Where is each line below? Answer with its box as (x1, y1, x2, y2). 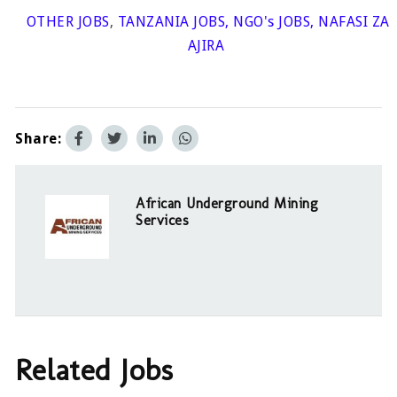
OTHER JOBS (22, 13, 110, 30)
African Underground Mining (136, 195, 319, 213)
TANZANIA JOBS (117, 13, 226, 30)
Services (136, 212, 190, 230)
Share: (15, 129, 62, 147)
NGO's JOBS (233, 13, 311, 30)
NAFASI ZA (318, 13, 390, 30)
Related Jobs (15, 352, 174, 389)
